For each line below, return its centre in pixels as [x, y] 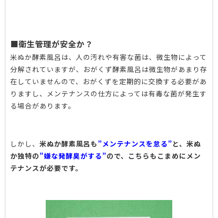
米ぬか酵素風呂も [69, 144]
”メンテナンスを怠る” [135, 144]
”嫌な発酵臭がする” [73, 156]
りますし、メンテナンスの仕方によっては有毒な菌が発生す [109, 94]
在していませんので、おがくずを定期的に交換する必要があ [109, 82]
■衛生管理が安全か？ [52, 44]
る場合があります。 [43, 106]
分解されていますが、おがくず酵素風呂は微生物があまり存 [109, 69]
